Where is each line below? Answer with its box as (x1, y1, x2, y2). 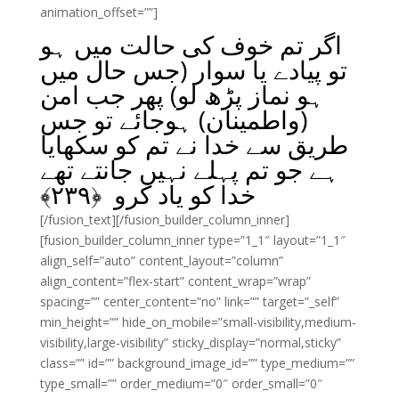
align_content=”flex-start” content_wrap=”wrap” (39, 273, 311, 289)
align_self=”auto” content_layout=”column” (39, 252, 283, 269)
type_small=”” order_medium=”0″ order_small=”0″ (39, 375, 322, 392)
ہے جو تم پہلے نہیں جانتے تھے (39, 152, 339, 186)
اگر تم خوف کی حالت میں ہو (39, 28, 342, 61)
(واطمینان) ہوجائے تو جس (39, 102, 307, 136)
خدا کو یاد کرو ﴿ (90, 177, 256, 211)
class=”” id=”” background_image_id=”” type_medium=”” (39, 354, 354, 371)
